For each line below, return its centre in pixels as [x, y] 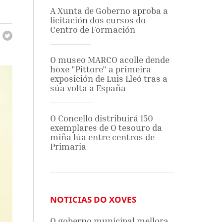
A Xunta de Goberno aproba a [109, 11]
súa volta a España [88, 88]
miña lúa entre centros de [102, 137]
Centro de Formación [92, 29]
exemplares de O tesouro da [106, 128]
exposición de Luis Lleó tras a [109, 79]
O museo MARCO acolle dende [110, 60]
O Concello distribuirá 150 [101, 118]
